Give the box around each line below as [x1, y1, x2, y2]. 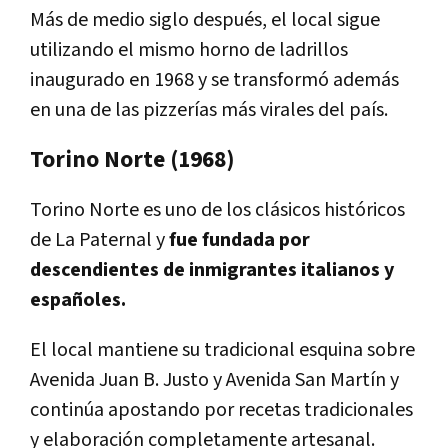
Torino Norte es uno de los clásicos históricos [30, 197, 405, 224]
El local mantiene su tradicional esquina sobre [30, 337, 415, 364]
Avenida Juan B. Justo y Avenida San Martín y [30, 367, 399, 394]
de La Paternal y [30, 227, 169, 254]
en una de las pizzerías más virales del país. [30, 97, 388, 124]
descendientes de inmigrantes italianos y [30, 257, 394, 284]
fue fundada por [169, 227, 310, 254]
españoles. [30, 287, 126, 314]
